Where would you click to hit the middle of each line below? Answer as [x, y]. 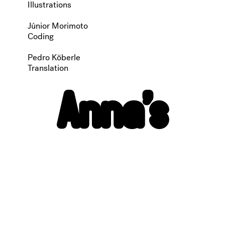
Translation [48, 68]
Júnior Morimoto [58, 26]
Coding [40, 36]
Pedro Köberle [54, 57]
